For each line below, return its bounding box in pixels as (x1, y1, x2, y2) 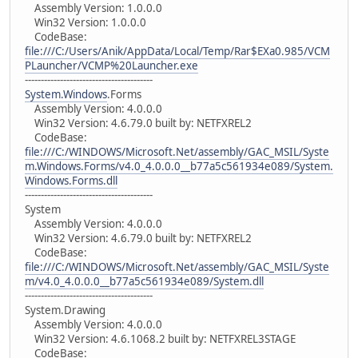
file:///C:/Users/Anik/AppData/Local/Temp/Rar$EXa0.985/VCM (25, 43, 330, 58)
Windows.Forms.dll (25, 173, 117, 188)
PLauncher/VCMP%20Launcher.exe (25, 58, 198, 73)
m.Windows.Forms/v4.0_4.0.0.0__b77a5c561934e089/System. (25, 158, 333, 173)
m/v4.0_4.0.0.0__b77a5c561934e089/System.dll (25, 273, 264, 288)
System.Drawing (25, 302, 105, 317)
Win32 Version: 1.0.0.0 (25, 14, 146, 30)
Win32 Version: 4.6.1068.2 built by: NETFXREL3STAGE (25, 331, 296, 346)
